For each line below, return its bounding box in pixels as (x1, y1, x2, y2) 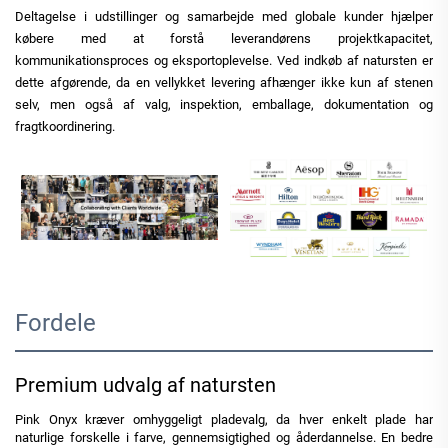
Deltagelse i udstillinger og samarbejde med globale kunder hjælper (15, 8, 433, 24)
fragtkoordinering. (15, 118, 115, 134)
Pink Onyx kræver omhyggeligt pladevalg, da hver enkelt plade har (15, 411, 433, 427)
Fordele (15, 308, 96, 337)
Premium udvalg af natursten (15, 372, 276, 397)
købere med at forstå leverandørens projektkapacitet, (15, 30, 433, 46)
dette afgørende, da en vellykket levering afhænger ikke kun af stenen (15, 74, 433, 90)
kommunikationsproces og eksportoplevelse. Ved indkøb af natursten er (15, 52, 433, 68)
